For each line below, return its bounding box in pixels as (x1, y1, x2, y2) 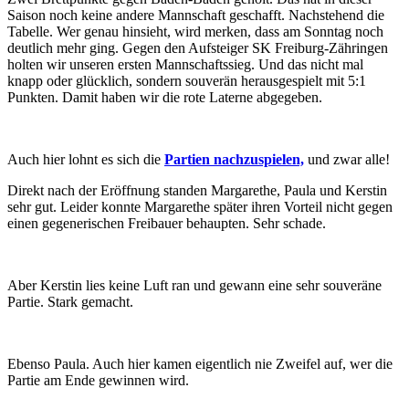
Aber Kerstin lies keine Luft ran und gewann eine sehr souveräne (7, 277, 382, 293)
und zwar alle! (304, 151, 390, 167)
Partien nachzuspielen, (164, 151, 304, 167)
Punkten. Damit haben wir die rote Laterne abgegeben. (7, 89, 322, 105)
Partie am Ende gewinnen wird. (7, 372, 189, 388)
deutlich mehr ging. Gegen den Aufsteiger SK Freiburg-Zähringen (7, 39, 388, 56)
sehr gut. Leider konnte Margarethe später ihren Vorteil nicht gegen (7, 198, 393, 215)
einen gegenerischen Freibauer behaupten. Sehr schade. (7, 215, 326, 231)
